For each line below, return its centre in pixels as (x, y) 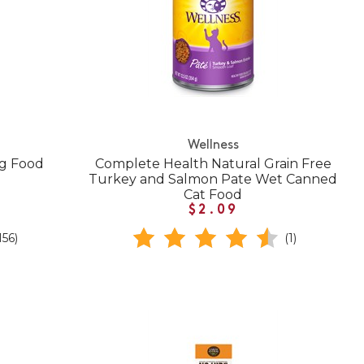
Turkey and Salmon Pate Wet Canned (213, 180)
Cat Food (213, 195)
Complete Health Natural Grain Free (213, 164)
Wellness (213, 146)
